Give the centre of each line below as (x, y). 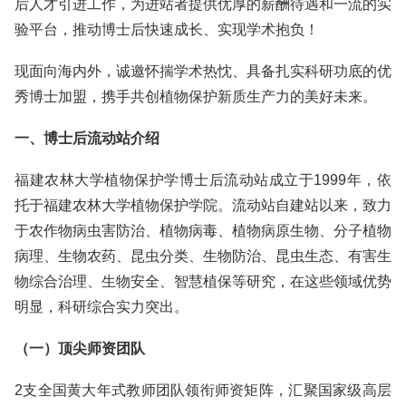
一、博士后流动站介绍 (87, 138)
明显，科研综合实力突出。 (101, 307)
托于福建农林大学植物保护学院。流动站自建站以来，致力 (203, 205)
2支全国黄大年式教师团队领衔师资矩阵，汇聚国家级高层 (203, 390)
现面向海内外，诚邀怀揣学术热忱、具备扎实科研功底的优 (203, 71)
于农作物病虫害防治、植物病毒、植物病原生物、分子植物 (203, 231)
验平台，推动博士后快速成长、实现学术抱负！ (167, 29)
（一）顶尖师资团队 (80, 348)
